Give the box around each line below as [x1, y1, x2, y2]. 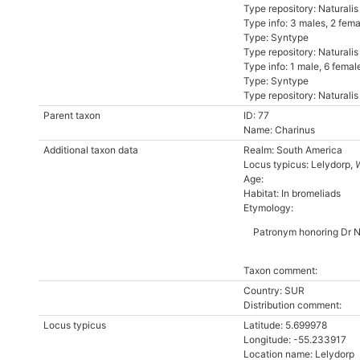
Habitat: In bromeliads [243, 187, 341, 199]
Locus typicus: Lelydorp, [243, 158, 355, 170]
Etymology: [243, 202, 293, 214]
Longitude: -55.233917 [243, 333, 346, 346]
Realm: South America [243, 144, 342, 156]
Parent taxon [43, 109, 100, 121]
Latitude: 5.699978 [243, 319, 327, 331]
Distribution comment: [243, 299, 342, 311]
